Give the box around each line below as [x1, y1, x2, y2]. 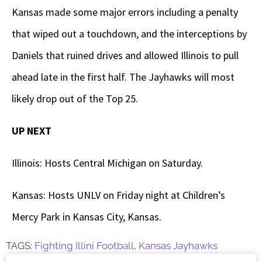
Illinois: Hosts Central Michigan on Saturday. [12, 156, 203, 170]
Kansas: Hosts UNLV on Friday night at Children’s [12, 188, 225, 202]
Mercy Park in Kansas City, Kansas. [12, 210, 161, 224]
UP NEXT [12, 124, 51, 138]
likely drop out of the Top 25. [12, 92, 138, 106]
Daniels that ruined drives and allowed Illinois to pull [12, 49, 239, 63]
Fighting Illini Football [35, 240, 134, 252]
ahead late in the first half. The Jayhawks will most [12, 70, 235, 84]
